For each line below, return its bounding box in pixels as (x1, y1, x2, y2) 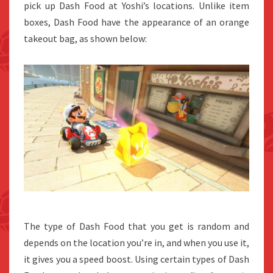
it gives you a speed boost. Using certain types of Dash (24, 253, 249, 266)
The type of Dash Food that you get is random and (24, 220, 249, 233)
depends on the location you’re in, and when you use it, (24, 236, 249, 249)
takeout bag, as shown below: (24, 32, 147, 45)
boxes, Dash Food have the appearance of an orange (24, 16, 249, 29)
